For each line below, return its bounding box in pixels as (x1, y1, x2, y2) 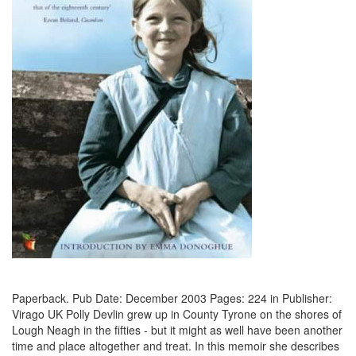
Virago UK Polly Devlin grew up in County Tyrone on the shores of (12, 306, 342, 322)
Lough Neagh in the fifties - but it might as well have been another (12, 322, 342, 338)
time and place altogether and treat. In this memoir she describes (12, 338, 339, 354)
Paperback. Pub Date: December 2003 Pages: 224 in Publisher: (12, 290, 332, 306)
